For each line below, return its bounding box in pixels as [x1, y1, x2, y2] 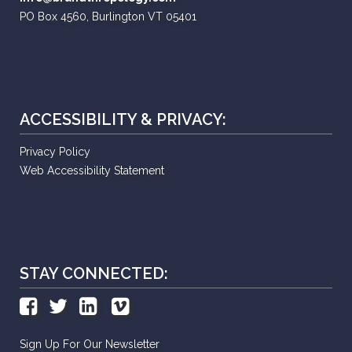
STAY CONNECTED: [20, 264, 168, 283]
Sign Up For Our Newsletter [20, 338, 159, 350]
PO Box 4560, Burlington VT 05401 [20, 10, 196, 23]
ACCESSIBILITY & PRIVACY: [20, 110, 226, 129]
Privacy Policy [20, 145, 90, 158]
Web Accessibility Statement [20, 164, 164, 177]
